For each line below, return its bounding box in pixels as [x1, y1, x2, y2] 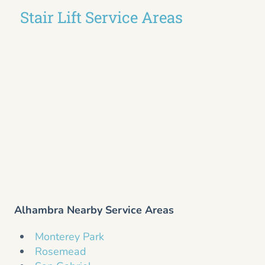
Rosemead [35, 244, 86, 259]
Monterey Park [35, 230, 104, 244]
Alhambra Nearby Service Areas [14, 203, 174, 218]
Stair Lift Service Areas [20, 7, 183, 28]
